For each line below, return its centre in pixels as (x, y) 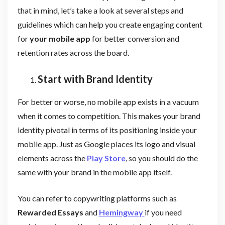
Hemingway (122, 212)
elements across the (52, 158)
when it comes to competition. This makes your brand (109, 116)
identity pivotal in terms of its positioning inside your (107, 130)
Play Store (106, 158)
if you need (163, 212)
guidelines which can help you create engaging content (110, 24)
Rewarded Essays (50, 212)
